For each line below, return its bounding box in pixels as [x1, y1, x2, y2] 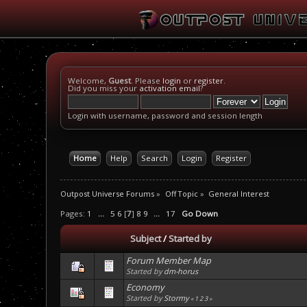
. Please [131, 75, 163, 86]
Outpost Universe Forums [60, 188, 155, 199]
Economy [126, 281, 164, 294]
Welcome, [68, 75, 109, 86]
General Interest [208, 188, 270, 199]
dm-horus [164, 266, 199, 277]
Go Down [182, 208, 219, 219]
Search [140, 153, 168, 163]
